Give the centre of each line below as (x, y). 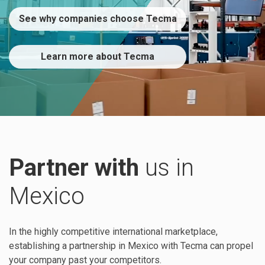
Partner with (74, 168)
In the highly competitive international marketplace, (113, 232)
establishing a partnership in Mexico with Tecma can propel (131, 246)
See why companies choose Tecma (98, 19)
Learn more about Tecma (98, 56)
